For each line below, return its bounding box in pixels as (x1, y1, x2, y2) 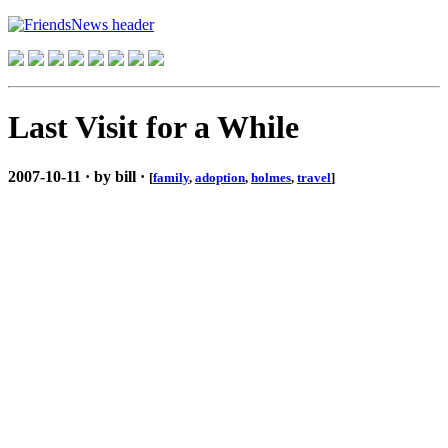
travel (297, 169, 331, 185)
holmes (251, 169, 291, 185)
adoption (195, 169, 245, 185)
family (153, 169, 189, 185)
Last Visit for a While (8, 109, 299, 146)
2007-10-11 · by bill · (8, 167, 149, 185)
